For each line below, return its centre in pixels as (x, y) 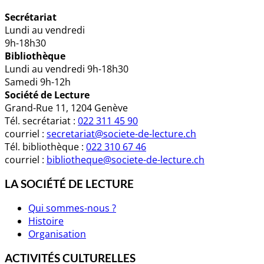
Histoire (46, 221)
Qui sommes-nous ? (72, 208)
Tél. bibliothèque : (45, 147)
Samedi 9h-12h (38, 82)
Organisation (57, 234)
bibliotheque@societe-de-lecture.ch (126, 160)
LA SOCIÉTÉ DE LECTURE (69, 184)
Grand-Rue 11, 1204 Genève (66, 108)
